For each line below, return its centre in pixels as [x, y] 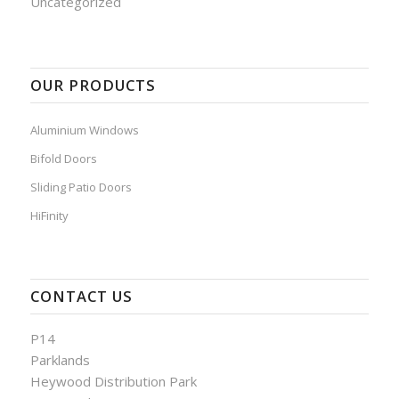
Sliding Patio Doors [81, 187]
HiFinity [49, 216]
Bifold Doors [63, 159]
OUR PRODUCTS [93, 85]
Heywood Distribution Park [113, 382]
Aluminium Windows [84, 130]
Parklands [60, 360]
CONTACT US [81, 297]
